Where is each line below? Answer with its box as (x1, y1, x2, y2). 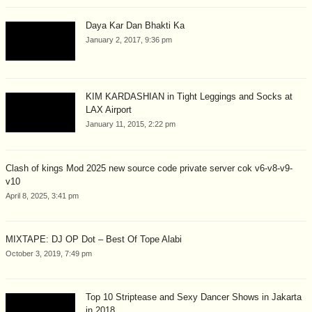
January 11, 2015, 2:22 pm (86, 120, 175, 129)
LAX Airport (86, 104, 132, 116)
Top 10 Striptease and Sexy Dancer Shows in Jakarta (86, 291, 302, 302)
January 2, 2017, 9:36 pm (86, 36, 172, 45)
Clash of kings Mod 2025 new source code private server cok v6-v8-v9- (6, 162, 292, 173)
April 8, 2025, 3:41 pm (6, 191, 79, 200)
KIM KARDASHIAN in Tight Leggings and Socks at (86, 91, 292, 102)
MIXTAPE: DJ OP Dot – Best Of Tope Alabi (6, 233, 182, 244)
